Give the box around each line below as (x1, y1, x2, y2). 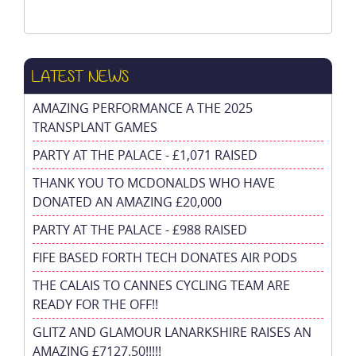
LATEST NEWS (32, 65, 129, 86)
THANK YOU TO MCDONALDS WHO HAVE (33, 173, 275, 192)
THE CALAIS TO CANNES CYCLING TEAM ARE (33, 276, 290, 294)
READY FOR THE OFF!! (33, 295, 158, 313)
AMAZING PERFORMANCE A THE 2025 (33, 99, 253, 117)
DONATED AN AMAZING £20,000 (33, 192, 222, 211)
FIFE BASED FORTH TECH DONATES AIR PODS (33, 248, 297, 266)
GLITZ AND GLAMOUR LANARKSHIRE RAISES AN (33, 323, 311, 341)
